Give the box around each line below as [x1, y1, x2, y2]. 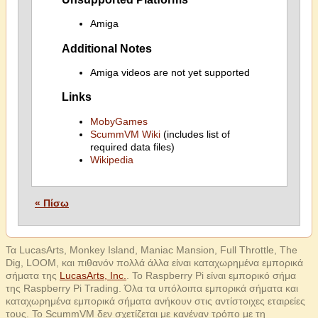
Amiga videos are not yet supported [89, 67, 250, 78]
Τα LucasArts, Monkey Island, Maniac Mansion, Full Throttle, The [6, 244, 297, 256]
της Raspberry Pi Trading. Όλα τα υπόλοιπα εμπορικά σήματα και [6, 283, 298, 294]
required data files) [89, 141, 175, 153]
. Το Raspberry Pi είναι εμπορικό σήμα [126, 270, 296, 281]
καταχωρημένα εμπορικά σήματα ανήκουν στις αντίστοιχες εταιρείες [6, 295, 305, 307]
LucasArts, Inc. [60, 270, 126, 281]
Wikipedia [89, 153, 133, 165]
